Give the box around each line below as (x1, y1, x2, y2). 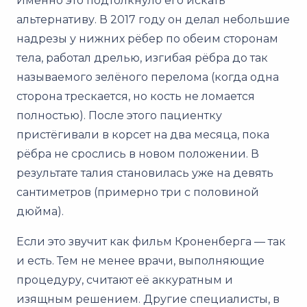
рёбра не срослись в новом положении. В (16, 147, 259, 160)
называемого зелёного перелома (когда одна (16, 70, 279, 84)
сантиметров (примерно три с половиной (16, 185, 259, 199)
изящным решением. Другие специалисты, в (16, 292, 280, 306)
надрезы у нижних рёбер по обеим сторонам (16, 32, 278, 45)
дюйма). (16, 204, 64, 218)
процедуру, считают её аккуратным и (16, 273, 233, 286)
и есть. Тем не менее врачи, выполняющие (16, 254, 265, 267)
